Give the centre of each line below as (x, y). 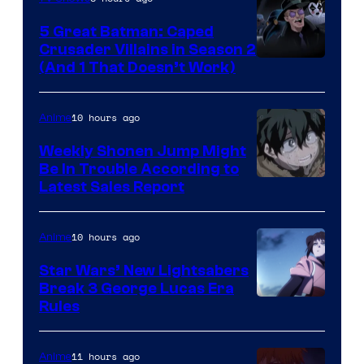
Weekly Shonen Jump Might (143, 151)
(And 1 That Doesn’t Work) (137, 67)
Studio (278, 188)
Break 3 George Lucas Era (136, 288)
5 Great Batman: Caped (126, 31)
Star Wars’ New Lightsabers (144, 270)
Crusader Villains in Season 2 (147, 49)
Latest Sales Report (112, 186)
